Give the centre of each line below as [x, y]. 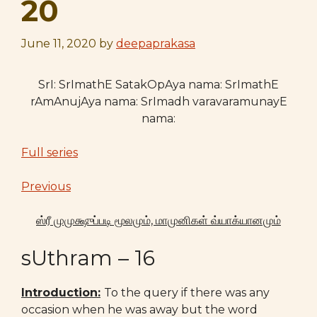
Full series [50, 152]
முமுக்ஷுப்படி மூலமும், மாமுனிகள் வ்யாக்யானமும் [166, 220]
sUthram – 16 [88, 258]
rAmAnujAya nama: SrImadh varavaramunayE [158, 102]
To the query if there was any [187, 293]
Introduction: [61, 293]
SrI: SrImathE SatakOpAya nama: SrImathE [158, 85]
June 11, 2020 [59, 44]
